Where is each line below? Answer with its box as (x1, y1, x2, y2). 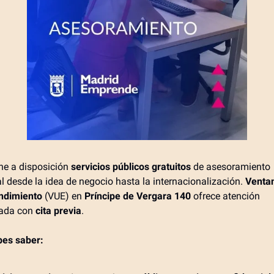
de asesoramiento (191, 161, 270, 173)
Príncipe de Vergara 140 (84, 190, 191, 202)
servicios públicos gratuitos (71, 161, 191, 173)
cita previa (35, 205, 81, 217)
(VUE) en (42, 190, 84, 202)
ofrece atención (191, 190, 260, 202)
